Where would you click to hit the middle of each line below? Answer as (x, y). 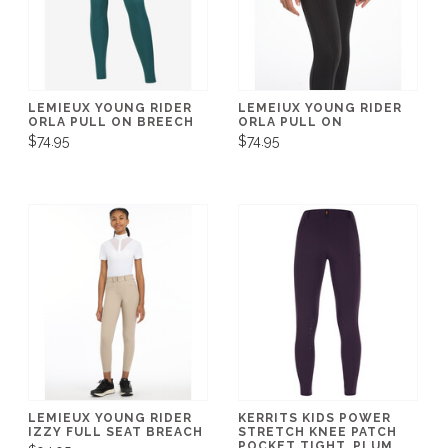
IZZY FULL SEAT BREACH (115, 431)
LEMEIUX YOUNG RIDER (320, 107)
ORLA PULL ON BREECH (111, 121)
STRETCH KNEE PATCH (317, 431)
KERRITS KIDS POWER (314, 417)
